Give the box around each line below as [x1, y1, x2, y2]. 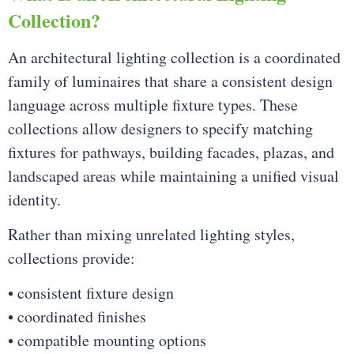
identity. [8, 188, 61, 210]
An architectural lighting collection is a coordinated [8, 46, 341, 68]
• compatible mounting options [8, 330, 206, 352]
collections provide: [8, 247, 135, 269]
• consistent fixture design [8, 282, 174, 304]
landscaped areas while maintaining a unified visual [8, 164, 339, 186]
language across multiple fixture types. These [8, 93, 298, 115]
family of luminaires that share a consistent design [8, 70, 333, 92]
